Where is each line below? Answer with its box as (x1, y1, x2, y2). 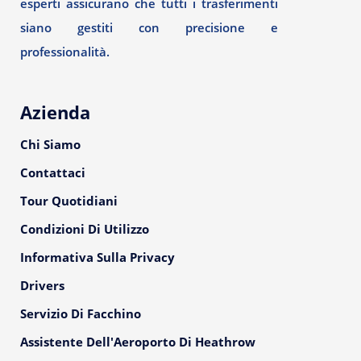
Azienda (20, 100, 90, 124)
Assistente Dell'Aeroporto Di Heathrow (20, 334, 255, 350)
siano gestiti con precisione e (20, 19, 278, 35)
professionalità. (20, 44, 110, 60)
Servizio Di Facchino (20, 305, 141, 322)
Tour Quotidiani (20, 193, 118, 209)
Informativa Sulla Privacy (20, 249, 175, 265)
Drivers (20, 277, 64, 293)
